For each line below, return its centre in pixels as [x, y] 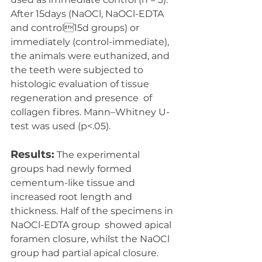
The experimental [98, 155]
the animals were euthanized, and [92, 56]
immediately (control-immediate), [91, 42]
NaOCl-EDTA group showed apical [92, 225]
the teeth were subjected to [78, 70]
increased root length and [73, 197]
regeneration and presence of [82, 98]
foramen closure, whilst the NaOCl [91, 239]
